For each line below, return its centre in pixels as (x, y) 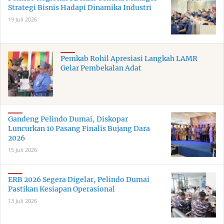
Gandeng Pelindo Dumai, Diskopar (68, 119)
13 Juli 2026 (22, 200)
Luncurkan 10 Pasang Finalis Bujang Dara (79, 128)
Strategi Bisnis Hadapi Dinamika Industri (80, 7)
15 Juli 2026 (22, 149)
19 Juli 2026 (22, 19)
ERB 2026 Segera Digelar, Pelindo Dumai (79, 179)
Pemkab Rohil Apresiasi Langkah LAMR (129, 58)
